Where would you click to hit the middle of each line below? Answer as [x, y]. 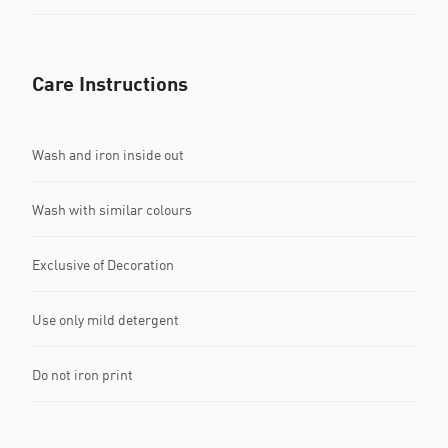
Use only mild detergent [105, 319]
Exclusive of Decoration [103, 264]
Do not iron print [82, 374]
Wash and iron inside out [108, 154]
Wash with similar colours [112, 209]
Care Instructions [110, 83]
